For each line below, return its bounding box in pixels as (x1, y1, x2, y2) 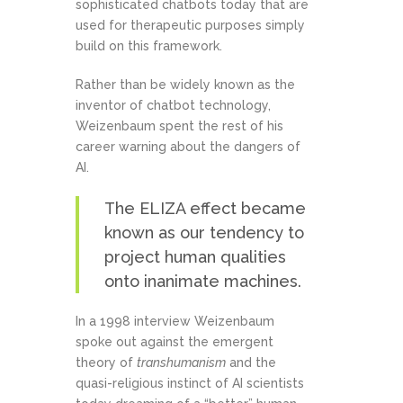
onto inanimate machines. (104, 272, 301, 291)
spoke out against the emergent (76, 335, 273, 350)
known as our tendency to (104, 223, 304, 243)
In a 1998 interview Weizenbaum (76, 314, 274, 329)
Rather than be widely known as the (76, 77, 295, 93)
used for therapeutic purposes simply (76, 18, 305, 33)
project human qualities (104, 247, 286, 267)
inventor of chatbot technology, (76, 98, 271, 113)
